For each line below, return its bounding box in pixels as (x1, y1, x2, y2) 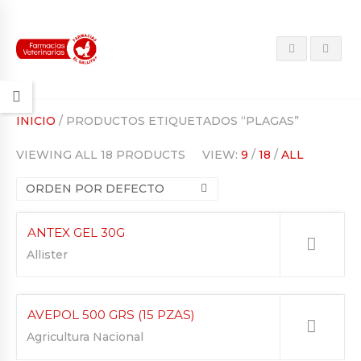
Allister (27, 247, 68, 262)
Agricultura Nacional (27, 330, 143, 345)
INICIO (16, 113, 56, 128)
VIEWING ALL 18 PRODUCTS (16, 147, 185, 162)
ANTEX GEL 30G (27, 224, 125, 240)
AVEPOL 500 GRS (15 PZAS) (27, 307, 195, 323)
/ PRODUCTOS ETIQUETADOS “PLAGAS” (56, 113, 299, 128)
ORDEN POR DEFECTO (25, 180, 164, 196)
